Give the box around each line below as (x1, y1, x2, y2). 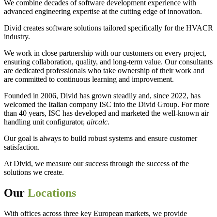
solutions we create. (4, 168, 64, 177)
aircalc (87, 118, 108, 126)
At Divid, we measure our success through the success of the (4, 159, 189, 168)
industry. (4, 32, 30, 41)
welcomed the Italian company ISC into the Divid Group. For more (4, 100, 209, 109)
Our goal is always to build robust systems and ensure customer (4, 134, 197, 143)
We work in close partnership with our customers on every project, (4, 49, 206, 58)
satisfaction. (4, 143, 40, 152)
